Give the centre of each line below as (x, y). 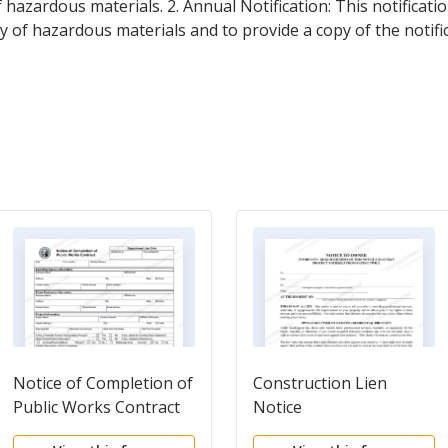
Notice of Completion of (103, 383)
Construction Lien (320, 383)
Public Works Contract (96, 407)
